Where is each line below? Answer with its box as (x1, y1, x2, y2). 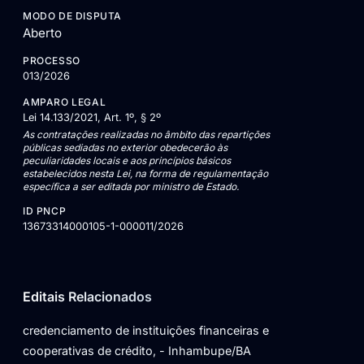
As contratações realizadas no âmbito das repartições (23, 128, 270, 141)
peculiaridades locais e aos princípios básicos (23, 154, 231, 167)
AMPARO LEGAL (23, 96, 106, 109)
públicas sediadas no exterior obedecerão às (23, 141, 227, 154)
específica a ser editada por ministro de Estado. (23, 180, 239, 193)
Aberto (23, 25, 62, 41)
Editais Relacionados (23, 288, 152, 305)
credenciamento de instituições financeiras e (23, 323, 269, 337)
